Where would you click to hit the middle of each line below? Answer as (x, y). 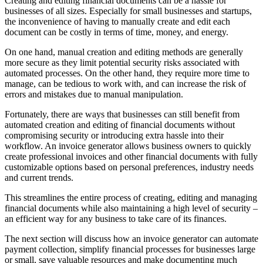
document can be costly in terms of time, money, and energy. (117, 32)
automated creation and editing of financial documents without (120, 124)
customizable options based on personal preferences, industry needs (129, 167)
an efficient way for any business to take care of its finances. (116, 218)
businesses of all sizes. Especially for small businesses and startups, (128, 11)
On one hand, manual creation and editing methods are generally (124, 52)
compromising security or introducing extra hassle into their (114, 135)
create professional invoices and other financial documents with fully (131, 156)
